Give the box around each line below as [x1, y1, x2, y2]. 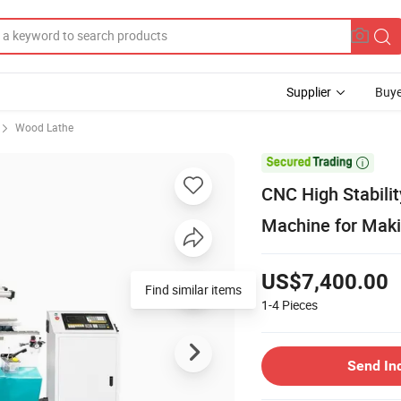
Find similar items [145, 280, 242, 298]
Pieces [282, 295, 318, 313]
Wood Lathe [15, 120, 73, 134]
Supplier [286, 83, 331, 100]
